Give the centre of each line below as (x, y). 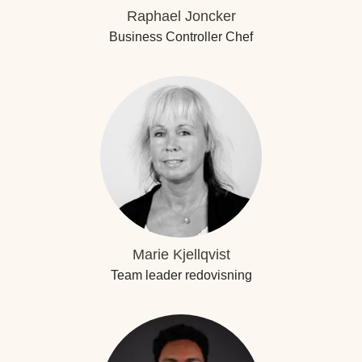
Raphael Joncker (181, 16)
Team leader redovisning (181, 275)
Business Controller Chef (181, 37)
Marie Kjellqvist (181, 255)
